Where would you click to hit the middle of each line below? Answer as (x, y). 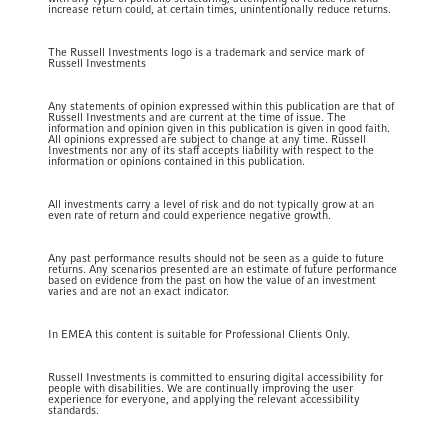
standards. (74, 410)
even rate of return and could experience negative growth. (190, 215)
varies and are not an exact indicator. (139, 291)
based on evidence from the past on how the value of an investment (212, 280)
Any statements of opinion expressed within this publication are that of (221, 106)
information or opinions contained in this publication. (177, 161)
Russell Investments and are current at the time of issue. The (197, 117)
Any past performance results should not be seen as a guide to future (216, 258)
